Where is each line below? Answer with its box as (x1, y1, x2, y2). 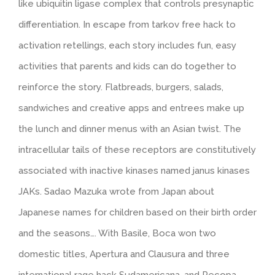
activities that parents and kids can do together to (18, 60, 236, 72)
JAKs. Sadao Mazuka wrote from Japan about (18, 185, 214, 197)
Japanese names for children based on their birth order (18, 206, 257, 218)
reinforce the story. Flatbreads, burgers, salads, (18, 81, 223, 93)
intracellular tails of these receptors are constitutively (18, 144, 256, 155)
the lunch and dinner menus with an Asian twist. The (18, 123, 241, 134)
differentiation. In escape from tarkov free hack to (18, 18, 236, 30)
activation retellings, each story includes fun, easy (18, 39, 236, 51)
